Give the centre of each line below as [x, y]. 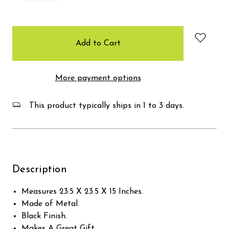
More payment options [98, 78]
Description [40, 169]
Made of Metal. [51, 204]
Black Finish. [44, 216]
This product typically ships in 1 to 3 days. [105, 106]
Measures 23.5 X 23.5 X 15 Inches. [83, 191]
